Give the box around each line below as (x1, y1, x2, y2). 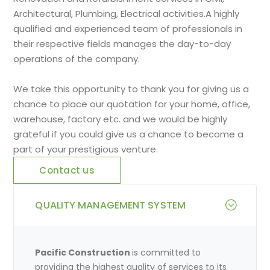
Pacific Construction (35, 246, 133, 259)
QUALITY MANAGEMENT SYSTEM (35, 198, 186, 212)
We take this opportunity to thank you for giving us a (13, 82, 250, 95)
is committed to (132, 246, 201, 259)
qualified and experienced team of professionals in (13, 22, 243, 35)
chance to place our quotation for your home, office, (13, 97, 251, 110)
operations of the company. (13, 52, 140, 65)
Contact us (39, 163, 95, 177)
